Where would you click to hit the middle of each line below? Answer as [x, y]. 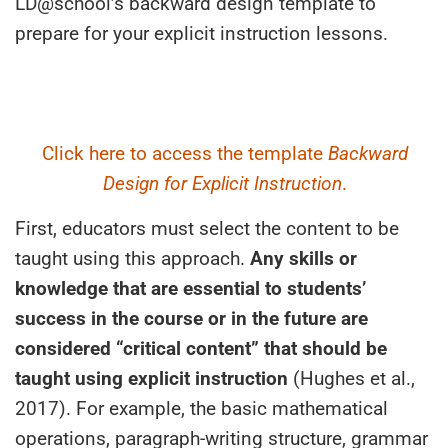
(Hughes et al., [351, 378]
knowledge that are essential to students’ [190, 288]
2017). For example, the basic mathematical [201, 408]
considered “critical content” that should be [201, 348]
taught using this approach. [132, 258]
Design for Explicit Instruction [222, 183]
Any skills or [303, 258]
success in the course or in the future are [191, 318]
